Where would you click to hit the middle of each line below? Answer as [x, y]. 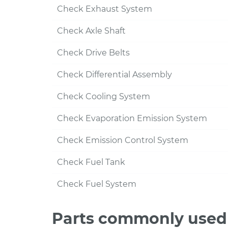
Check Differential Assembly [115, 75]
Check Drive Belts [93, 53]
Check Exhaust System [105, 9]
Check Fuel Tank [91, 162]
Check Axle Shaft [91, 31]
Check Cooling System [104, 96]
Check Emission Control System [123, 140]
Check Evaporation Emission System [132, 118]
